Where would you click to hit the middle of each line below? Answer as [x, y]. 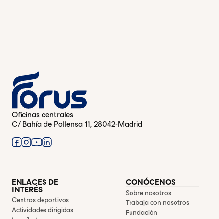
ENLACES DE [35, 182]
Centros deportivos [40, 200]
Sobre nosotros [149, 193]
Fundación [142, 212]
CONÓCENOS [151, 182]
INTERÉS [27, 189]
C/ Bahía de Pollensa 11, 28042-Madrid [77, 124]
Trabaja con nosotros [158, 202]
